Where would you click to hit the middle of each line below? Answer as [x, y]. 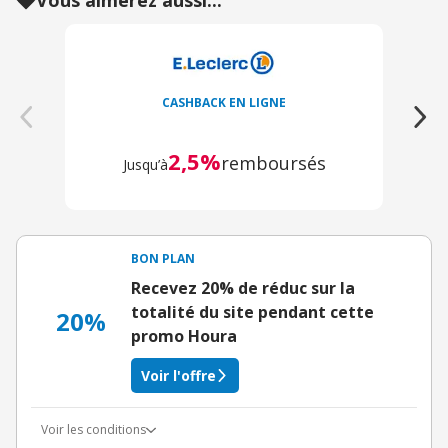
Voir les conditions [93, 429]
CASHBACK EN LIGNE [224, 102]
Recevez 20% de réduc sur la [243, 288]
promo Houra [184, 336]
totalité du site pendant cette [252, 312]
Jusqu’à [145, 164]
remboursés [273, 163]
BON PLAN [163, 258]
